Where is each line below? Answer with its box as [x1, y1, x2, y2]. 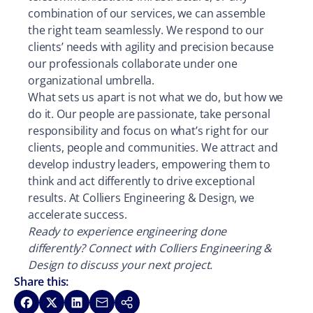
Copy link [119, 296, 166, 311]
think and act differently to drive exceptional [28, 173, 255, 189]
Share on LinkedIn [69, 296, 162, 311]
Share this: [14, 274, 69, 289]
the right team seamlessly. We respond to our [28, 22, 264, 38]
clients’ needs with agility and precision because [28, 39, 275, 54]
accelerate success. [28, 207, 127, 222]
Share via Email [94, 296, 173, 311]
